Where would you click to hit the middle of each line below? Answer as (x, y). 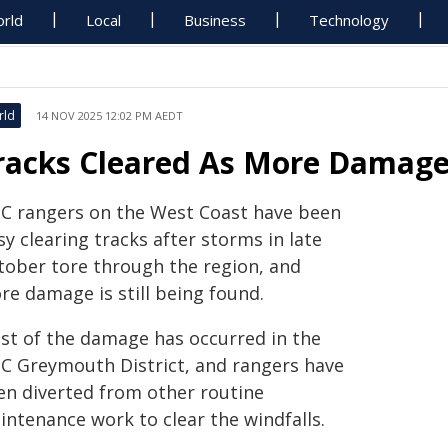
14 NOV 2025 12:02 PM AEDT (109, 115)
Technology (349, 20)
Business (215, 20)
